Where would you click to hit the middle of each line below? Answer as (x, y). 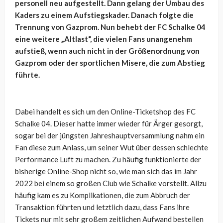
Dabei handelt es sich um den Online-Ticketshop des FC (105, 112)
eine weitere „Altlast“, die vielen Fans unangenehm (104, 39)
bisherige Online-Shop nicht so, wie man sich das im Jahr (106, 171)
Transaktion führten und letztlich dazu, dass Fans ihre (102, 207)
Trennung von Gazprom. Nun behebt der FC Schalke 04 (110, 27)
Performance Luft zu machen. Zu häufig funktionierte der (108, 160)
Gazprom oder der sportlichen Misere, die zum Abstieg (110, 63)
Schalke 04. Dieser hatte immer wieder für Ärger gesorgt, (109, 124)
